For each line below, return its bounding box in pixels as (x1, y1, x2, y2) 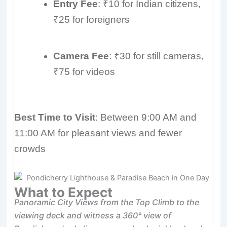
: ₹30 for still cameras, (109, 50, 204, 61)
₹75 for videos (53, 66, 116, 77)
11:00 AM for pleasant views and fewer (14, 128, 182, 139)
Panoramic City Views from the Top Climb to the (14, 197, 200, 208)
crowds (14, 143, 46, 155)
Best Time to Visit (14, 112, 96, 123)
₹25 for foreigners (53, 14, 130, 25)
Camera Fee (53, 50, 109, 61)
